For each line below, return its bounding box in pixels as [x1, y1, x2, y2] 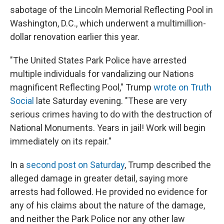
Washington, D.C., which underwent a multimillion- [10, 18, 206, 28]
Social [10, 95, 34, 106]
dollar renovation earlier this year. [10, 31, 139, 42]
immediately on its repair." [10, 136, 111, 146]
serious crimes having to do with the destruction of [10, 109, 212, 119]
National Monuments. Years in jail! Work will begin [10, 122, 205, 133]
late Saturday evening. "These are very [34, 95, 187, 106]
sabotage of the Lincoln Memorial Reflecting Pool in [10, 4, 213, 15]
